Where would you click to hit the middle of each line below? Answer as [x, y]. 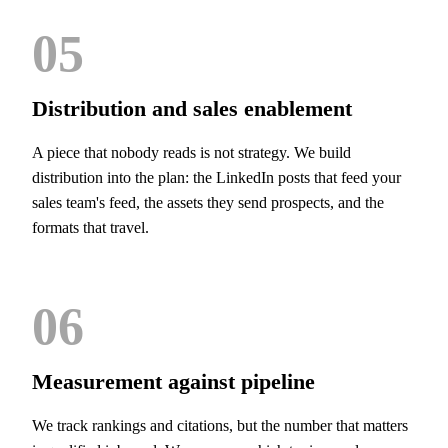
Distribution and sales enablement [192, 108]
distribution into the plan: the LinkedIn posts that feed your [216, 177]
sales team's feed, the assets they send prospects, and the [208, 202]
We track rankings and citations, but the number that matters [220, 425]
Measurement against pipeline [173, 381]
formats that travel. [90, 227]
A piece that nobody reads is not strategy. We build [191, 152]
